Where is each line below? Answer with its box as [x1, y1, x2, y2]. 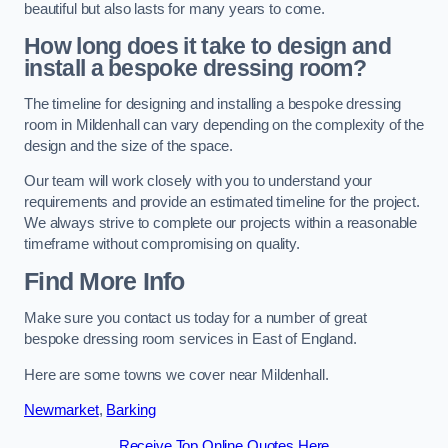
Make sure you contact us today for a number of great [24, 310, 367, 327]
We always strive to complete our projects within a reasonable [24, 215, 418, 232]
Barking [106, 402, 156, 419]
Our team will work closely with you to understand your [24, 173, 373, 190]
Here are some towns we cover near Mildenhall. [24, 366, 329, 383]
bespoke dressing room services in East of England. [24, 331, 357, 348]
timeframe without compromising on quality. [24, 236, 300, 253]
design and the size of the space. [24, 137, 234, 154]
